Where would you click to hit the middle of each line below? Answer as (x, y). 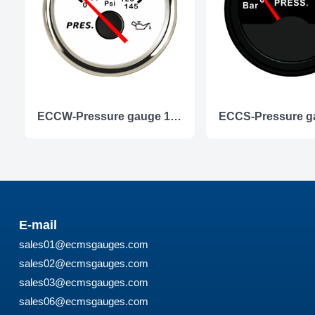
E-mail (38, 225)
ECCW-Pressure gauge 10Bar (175, 116)
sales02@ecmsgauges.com (83, 263)
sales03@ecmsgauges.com (83, 282)
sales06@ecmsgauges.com (83, 301)
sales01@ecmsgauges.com (83, 244)
